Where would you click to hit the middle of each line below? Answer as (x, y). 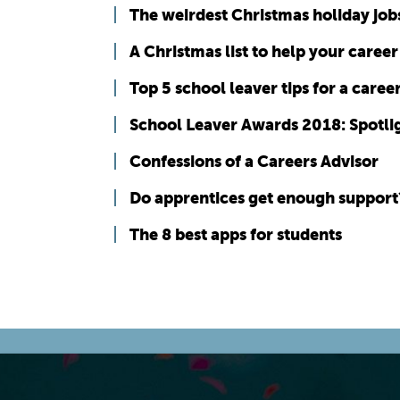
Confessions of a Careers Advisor (254, 161)
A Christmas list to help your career (264, 51)
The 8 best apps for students (236, 234)
